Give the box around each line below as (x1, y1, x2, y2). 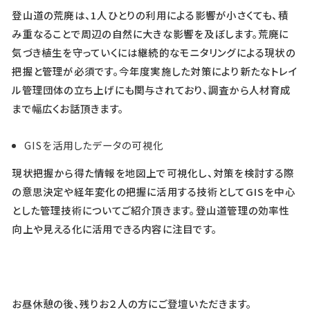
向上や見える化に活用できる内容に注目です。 (12, 221, 218, 237)
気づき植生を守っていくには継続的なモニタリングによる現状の (12, 44, 295, 60)
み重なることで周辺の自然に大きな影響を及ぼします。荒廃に (12, 26, 289, 41)
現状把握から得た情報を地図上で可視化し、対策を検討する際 (12, 165, 295, 181)
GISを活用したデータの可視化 (24, 137, 164, 152)
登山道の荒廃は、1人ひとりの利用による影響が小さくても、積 (12, 7, 289, 22)
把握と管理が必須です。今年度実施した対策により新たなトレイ (12, 63, 298, 78)
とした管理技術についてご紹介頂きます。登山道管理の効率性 (12, 203, 290, 218)
